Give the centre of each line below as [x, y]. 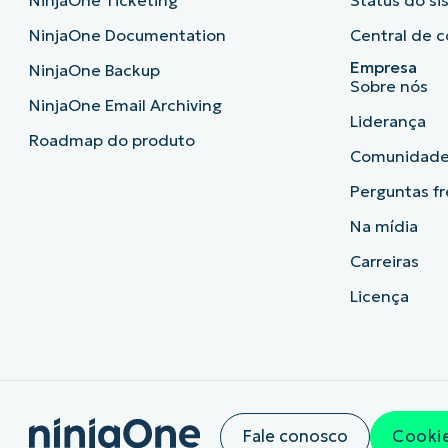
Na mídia [384, 226]
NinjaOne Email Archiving [125, 105]
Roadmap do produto [111, 140]
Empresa [384, 67]
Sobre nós [389, 86]
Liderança [388, 121]
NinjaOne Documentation [127, 35]
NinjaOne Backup [94, 70]
